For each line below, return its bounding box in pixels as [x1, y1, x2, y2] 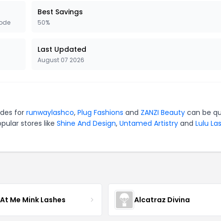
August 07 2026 [37, 56, 84, 64]
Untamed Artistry [119, 118, 178, 128]
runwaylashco [26, 108, 74, 117]
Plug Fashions [77, 108, 123, 117]
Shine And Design [57, 118, 116, 128]
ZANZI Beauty [141, 108, 185, 117]
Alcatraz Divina [134, 194, 190, 205]
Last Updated [37, 44, 86, 54]
